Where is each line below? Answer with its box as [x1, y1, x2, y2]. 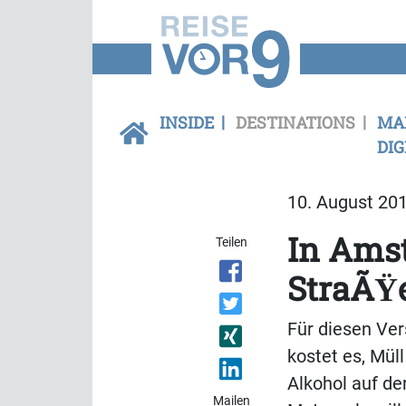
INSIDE [159, 111, 214, 133]
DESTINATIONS [236, 111, 355, 133]
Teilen [216, 235, 248, 249]
